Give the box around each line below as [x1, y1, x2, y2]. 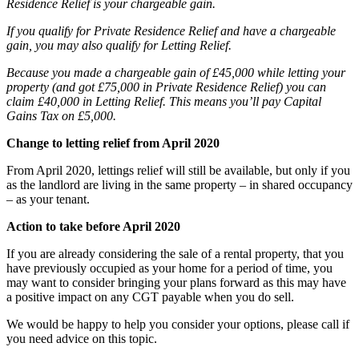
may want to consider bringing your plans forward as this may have [6, 275, 346, 289]
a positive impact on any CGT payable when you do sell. [6, 289, 294, 304]
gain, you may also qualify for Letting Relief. [6, 38, 232, 52]
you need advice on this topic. [6, 331, 157, 345]
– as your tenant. [6, 192, 90, 206]
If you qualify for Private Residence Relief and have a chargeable [6, 23, 336, 38]
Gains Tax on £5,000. [6, 108, 116, 123]
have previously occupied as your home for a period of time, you [6, 260, 333, 275]
